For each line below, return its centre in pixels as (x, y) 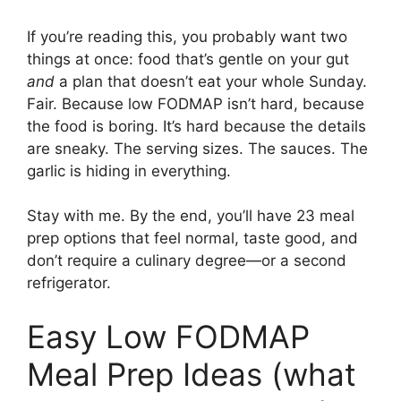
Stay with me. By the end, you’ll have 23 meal (191, 216)
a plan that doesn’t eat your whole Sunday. (211, 81)
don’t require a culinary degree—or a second (187, 261)
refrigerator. (69, 283)
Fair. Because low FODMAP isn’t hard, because (196, 103)
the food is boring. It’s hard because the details (196, 126)
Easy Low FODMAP (168, 336)
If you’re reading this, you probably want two (187, 36)
